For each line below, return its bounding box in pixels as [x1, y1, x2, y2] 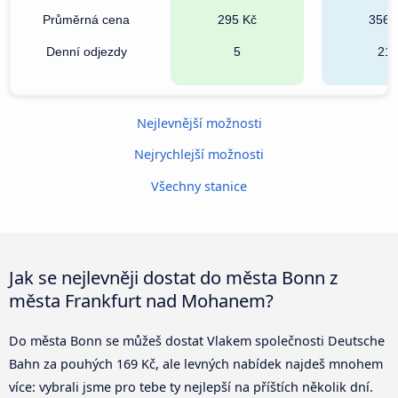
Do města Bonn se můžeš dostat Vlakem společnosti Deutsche [9, 331, 385, 349]
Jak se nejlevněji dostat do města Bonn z [9, 264, 338, 290]
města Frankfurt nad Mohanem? [9, 287, 274, 313]
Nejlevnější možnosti [136, 114, 262, 131]
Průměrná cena [43, 12, 130, 27]
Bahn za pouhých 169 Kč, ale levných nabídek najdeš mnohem [9, 354, 383, 372]
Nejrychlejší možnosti [134, 146, 264, 163]
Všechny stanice [151, 177, 247, 195]
